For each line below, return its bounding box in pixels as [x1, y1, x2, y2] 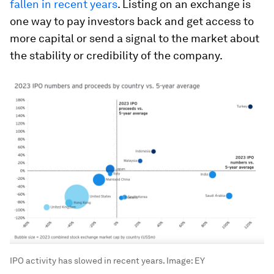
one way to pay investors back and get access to [10, 15, 254, 28]
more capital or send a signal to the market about [10, 32, 259, 45]
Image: [165, 255, 194, 265]
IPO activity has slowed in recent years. [10, 255, 165, 265]
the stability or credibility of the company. [10, 49, 223, 62]
